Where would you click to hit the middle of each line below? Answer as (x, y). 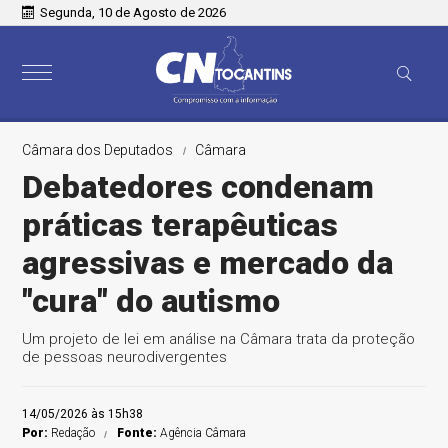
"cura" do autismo (151, 301)
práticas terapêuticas (180, 225)
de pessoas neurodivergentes (125, 357)
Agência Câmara (203, 433)
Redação (73, 433)
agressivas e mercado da (208, 263)
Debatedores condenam (198, 187)
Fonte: (139, 433)
